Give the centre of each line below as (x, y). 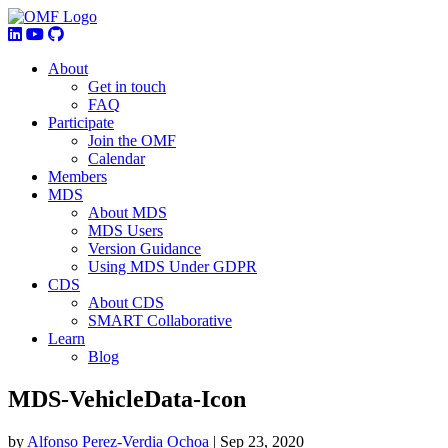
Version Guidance (144, 248)
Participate (81, 122)
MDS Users (125, 230)
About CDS (126, 302)
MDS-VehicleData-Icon (127, 398)
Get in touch (127, 86)
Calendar (116, 158)
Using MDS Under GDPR (172, 266)
